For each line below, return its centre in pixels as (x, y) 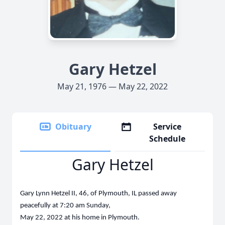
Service (167, 127)
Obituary (73, 127)
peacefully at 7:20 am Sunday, (65, 206)
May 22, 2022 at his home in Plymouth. (80, 218)
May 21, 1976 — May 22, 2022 (113, 86)
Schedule (167, 139)
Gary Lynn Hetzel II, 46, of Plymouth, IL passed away (98, 194)
